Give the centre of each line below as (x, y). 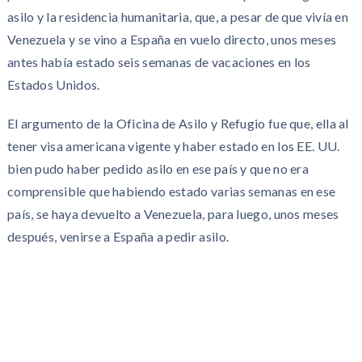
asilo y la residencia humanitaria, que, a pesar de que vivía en (178, 16)
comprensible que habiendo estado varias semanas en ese (171, 191)
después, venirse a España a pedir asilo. (118, 236)
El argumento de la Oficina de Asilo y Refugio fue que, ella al (178, 123)
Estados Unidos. (53, 84)
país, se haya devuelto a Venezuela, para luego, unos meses (173, 213)
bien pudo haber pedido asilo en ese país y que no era (158, 168)
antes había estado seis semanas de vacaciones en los (159, 61)
